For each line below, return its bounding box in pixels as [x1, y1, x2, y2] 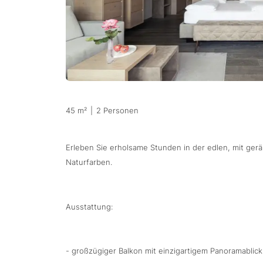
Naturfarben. [66, 158, 112, 167]
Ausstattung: [66, 202, 113, 211]
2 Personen [96, 106, 139, 116]
